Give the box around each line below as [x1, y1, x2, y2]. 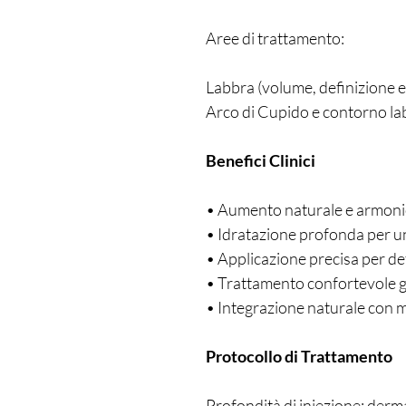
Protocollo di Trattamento [206, 345, 392, 366]
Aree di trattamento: [206, 27, 344, 48]
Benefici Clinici [206, 150, 315, 170]
